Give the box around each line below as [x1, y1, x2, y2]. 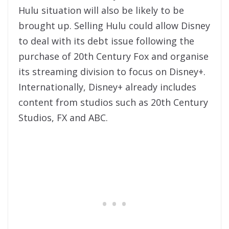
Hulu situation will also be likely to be [18, 4, 184, 17]
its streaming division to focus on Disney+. [18, 65, 205, 78]
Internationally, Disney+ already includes [18, 81, 196, 94]
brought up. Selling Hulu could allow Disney [18, 19, 210, 32]
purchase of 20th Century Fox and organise [18, 50, 209, 63]
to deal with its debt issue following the [18, 35, 194, 48]
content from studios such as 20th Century [18, 96, 208, 109]
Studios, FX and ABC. [18, 111, 108, 124]
